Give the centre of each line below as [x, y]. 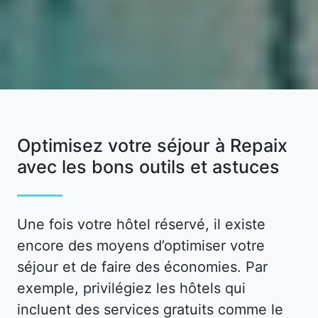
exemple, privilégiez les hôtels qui [131, 288]
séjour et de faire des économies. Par [142, 267]
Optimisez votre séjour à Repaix [152, 145]
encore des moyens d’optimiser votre [141, 245]
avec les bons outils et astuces [148, 166]
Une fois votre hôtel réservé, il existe [141, 224]
